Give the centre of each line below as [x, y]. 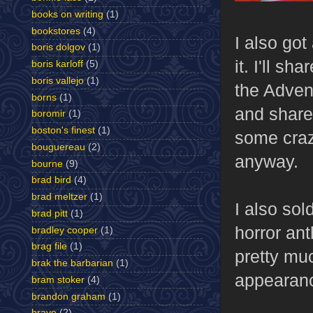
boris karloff [57, 64]
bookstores [56, 31]
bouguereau [58, 147]
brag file [49, 247]
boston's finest [63, 131]
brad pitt [50, 213]
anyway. [267, 162]
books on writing [67, 14]
